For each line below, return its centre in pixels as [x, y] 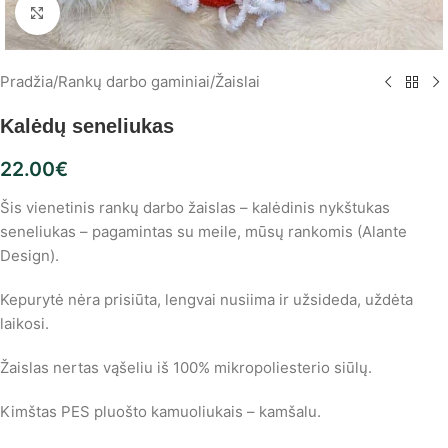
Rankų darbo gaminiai [134, 81]
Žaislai [237, 81]
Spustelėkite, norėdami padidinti [166, 12]
